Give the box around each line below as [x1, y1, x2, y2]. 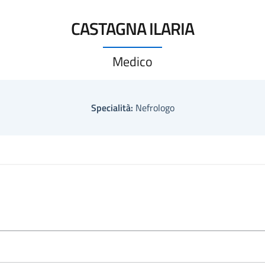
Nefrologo [132, 101, 174, 115]
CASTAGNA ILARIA [71, 15, 194, 41]
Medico [112, 51, 153, 72]
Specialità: [91, 101, 133, 115]
